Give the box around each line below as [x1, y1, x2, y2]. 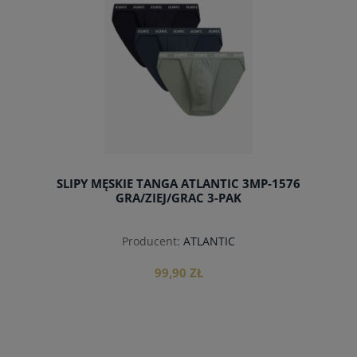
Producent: [122, 233, 180, 249]
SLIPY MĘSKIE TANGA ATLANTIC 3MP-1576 [57, 175, 300, 193]
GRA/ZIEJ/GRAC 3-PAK [116, 190, 241, 207]
